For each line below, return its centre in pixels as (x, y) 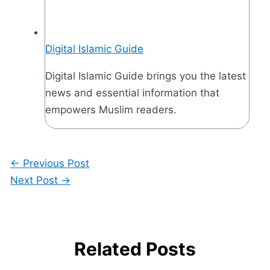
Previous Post (55, 163)
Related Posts (135, 249)
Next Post (36, 180)
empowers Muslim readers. (111, 110)
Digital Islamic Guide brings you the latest (146, 76)
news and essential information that (133, 93)
